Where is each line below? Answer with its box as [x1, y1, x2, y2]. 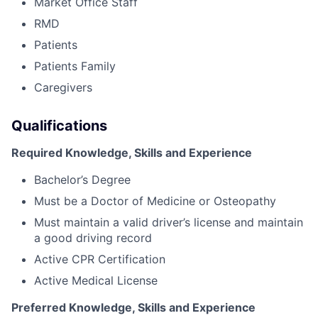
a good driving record [34, 230, 152, 245]
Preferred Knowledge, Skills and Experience [11, 300, 256, 314]
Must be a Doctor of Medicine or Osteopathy [34, 193, 276, 208]
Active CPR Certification [34, 251, 165, 266]
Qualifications [11, 116, 107, 134]
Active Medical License [34, 273, 158, 287]
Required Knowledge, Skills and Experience [11, 145, 252, 160]
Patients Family [34, 58, 116, 73]
